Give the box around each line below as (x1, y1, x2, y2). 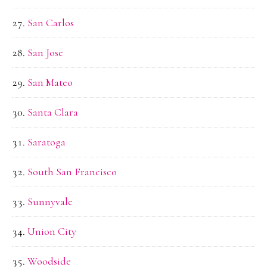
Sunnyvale (27, 195, 73, 209)
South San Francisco (27, 165, 117, 179)
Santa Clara (27, 105, 78, 119)
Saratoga (27, 135, 66, 149)
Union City (27, 225, 76, 238)
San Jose (27, 46, 63, 60)
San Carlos (27, 16, 74, 30)
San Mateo (27, 76, 73, 89)
